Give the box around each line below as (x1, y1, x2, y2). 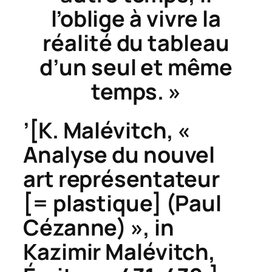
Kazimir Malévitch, (23, 236, 216, 267)
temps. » (90, 76, 182, 106)
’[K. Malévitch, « (23, 115, 191, 145)
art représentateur (23, 163, 220, 194)
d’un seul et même (39, 52, 233, 82)
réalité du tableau (42, 27, 229, 58)
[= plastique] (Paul (23, 188, 222, 218)
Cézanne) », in (23, 212, 174, 242)
